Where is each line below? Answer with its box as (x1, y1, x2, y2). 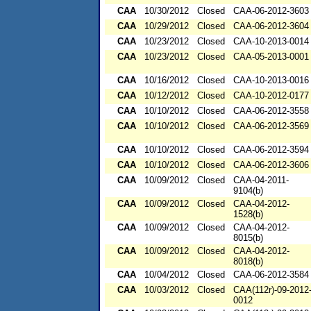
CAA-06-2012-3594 (233, 144, 309, 155)
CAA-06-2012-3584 (233, 269, 309, 280)
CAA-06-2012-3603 (233, 6, 309, 17)
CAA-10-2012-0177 (233, 90, 309, 101)
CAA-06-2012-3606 (233, 160, 309, 171)
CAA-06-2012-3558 (233, 106, 309, 117)
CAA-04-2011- (233, 175, 289, 186)
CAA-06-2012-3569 (233, 121, 309, 132)
